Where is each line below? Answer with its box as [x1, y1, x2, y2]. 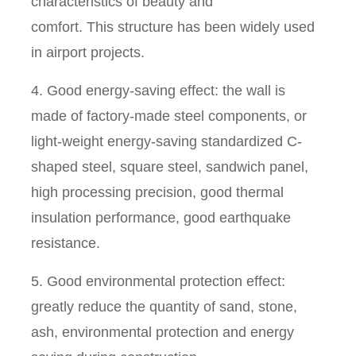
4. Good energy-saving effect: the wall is [31, 83, 286, 99]
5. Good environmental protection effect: [31, 273, 286, 290]
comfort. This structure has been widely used [31, 19, 315, 36]
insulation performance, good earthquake [31, 210, 292, 226]
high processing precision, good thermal [31, 184, 284, 201]
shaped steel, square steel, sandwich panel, [31, 159, 309, 176]
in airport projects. [31, 44, 145, 61]
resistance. [31, 235, 101, 252]
